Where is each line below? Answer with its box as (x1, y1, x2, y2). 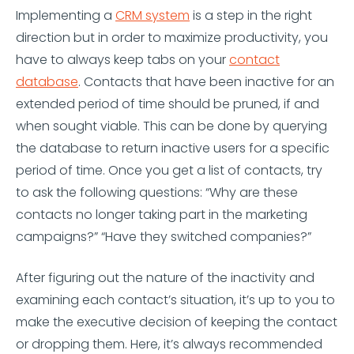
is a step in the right (190, 6, 312, 24)
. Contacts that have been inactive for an (78, 73, 334, 91)
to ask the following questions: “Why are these (16, 183, 298, 201)
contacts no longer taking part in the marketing (16, 205, 307, 224)
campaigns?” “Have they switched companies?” (16, 228, 311, 246)
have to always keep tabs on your (16, 51, 229, 69)
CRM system (115, 6, 190, 24)
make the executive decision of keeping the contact (16, 313, 337, 331)
